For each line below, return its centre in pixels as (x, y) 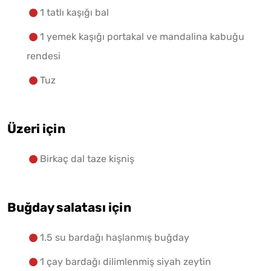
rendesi (44, 56)
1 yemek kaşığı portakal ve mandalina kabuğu (142, 37)
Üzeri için (36, 129)
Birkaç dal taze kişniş (87, 159)
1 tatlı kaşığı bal (74, 13)
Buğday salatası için (69, 208)
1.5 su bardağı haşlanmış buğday (115, 238)
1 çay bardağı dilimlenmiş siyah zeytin (126, 262)
